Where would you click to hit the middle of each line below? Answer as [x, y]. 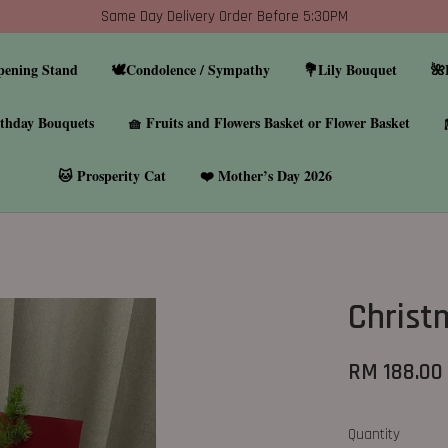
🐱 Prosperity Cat [112, 175]
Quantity [374, 434]
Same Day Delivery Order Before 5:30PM [224, 16]
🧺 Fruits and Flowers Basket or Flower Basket [268, 122]
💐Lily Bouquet [351, 69]
